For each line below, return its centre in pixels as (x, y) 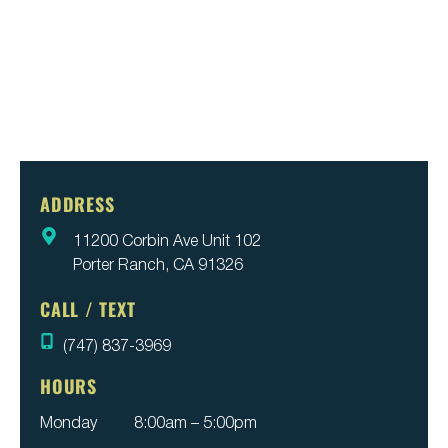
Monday (68, 421)
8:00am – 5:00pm (195, 421)
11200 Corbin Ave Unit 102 (166, 239)
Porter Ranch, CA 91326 (157, 263)
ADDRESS (77, 204)
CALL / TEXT (88, 309)
